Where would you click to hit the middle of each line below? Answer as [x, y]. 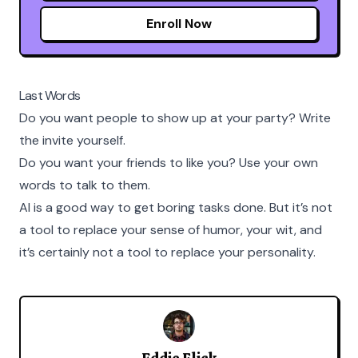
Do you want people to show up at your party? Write [175, 118]
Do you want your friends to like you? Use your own [169, 163]
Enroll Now [179, 24]
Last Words [50, 95]
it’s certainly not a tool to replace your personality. [167, 252]
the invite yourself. [72, 140]
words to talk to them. [85, 185]
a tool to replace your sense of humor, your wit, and [171, 230]
